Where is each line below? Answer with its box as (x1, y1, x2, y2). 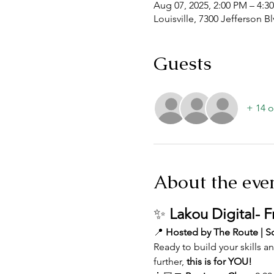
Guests (153, 51, 212, 75)
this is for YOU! (186, 256, 252, 267)
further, (153, 256, 187, 267)
